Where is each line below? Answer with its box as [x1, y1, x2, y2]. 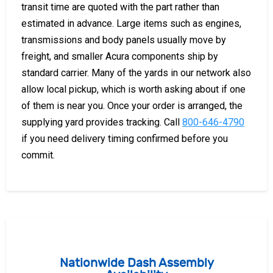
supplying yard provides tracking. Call [21, 116, 182, 128]
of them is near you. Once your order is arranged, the [21, 99, 243, 112]
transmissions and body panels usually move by [21, 34, 226, 46]
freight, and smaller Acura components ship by [21, 50, 218, 62]
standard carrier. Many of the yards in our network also [21, 66, 251, 79]
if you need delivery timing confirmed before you [21, 132, 228, 144]
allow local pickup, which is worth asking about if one [21, 83, 246, 95]
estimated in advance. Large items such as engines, [21, 17, 241, 29]
